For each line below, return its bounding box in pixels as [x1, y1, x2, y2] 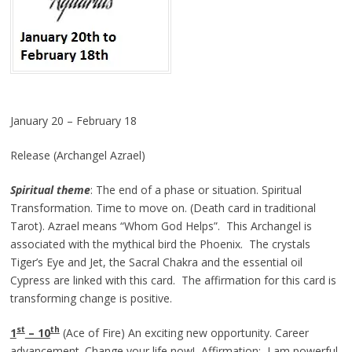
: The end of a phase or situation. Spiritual [90, 181, 302, 197]
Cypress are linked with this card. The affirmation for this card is [9, 272, 336, 288]
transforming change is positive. [9, 290, 172, 306]
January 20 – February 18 [9, 112, 137, 128]
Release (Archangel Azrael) [9, 147, 145, 163]
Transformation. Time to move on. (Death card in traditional [9, 200, 316, 215]
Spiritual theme [9, 181, 90, 197]
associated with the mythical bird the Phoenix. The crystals [9, 236, 310, 251]
